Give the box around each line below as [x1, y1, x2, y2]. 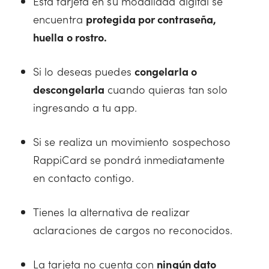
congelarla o [134, 64, 197, 79]
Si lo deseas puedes [33, 64, 134, 79]
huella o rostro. [33, 29, 107, 44]
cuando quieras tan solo [104, 82, 228, 97]
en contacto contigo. [33, 170, 134, 185]
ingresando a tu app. [33, 100, 137, 115]
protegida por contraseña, [85, 11, 217, 26]
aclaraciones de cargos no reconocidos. [33, 222, 233, 237]
